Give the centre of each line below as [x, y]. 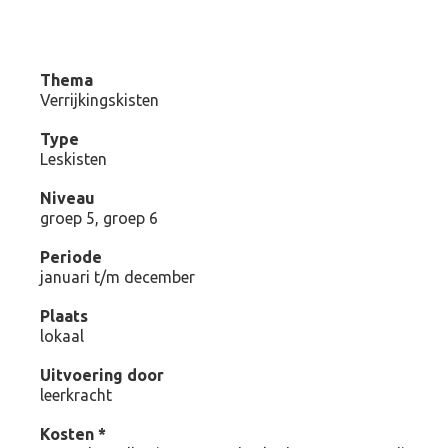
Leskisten [74, 159]
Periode [71, 257]
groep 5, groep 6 [99, 218]
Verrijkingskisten [100, 100]
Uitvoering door [102, 375]
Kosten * [73, 434]
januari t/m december [118, 277]
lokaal [62, 336]
